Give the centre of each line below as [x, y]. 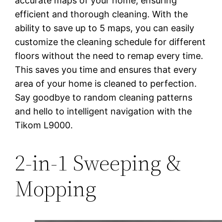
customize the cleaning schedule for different [111, 42]
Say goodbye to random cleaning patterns [104, 97]
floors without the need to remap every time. [109, 55]
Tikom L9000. [44, 125]
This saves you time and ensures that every [106, 69]
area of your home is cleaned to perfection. [106, 83]
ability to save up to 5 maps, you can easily [105, 28]
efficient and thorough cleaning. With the [102, 14]
